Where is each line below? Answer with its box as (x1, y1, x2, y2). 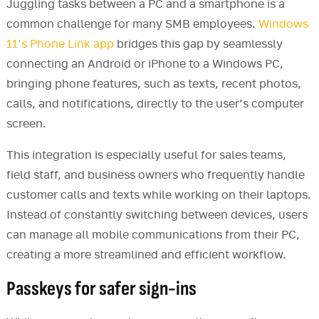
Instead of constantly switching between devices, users (6, 209, 308, 221)
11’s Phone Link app (6, 38, 114, 51)
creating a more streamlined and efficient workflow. (6, 249, 286, 261)
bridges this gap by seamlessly (113, 38, 283, 51)
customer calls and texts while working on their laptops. (6, 189, 311, 202)
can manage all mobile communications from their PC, (6, 229, 300, 241)
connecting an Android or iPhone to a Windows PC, (6, 58, 283, 70)
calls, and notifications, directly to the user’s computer (6, 98, 304, 110)
